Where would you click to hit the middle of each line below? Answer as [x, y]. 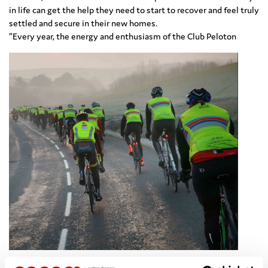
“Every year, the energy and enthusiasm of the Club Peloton [124, 36]
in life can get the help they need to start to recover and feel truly [134, 10]
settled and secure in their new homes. [83, 23]
